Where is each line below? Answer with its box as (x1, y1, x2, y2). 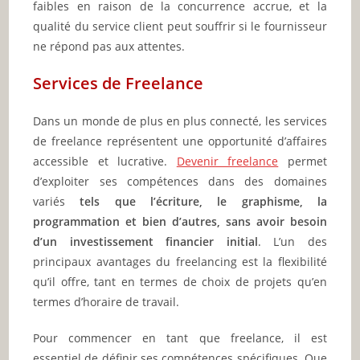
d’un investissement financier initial (33, 233, 258, 249)
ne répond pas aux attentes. (33, 38, 186, 54)
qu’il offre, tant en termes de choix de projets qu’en (33, 273, 327, 289)
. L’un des (257, 233, 327, 249)
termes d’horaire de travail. (33, 293, 180, 309)
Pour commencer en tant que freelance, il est (33, 329, 327, 346)
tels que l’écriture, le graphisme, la (80, 193, 327, 209)
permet (278, 153, 327, 169)
